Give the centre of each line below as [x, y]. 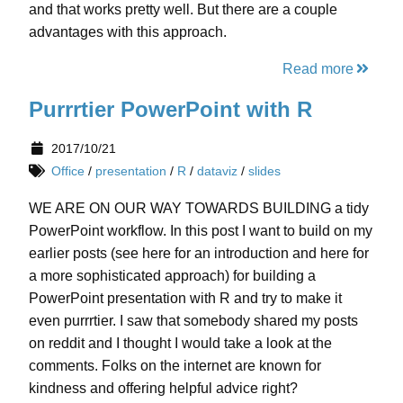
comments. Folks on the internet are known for [175, 366]
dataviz [217, 171]
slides [264, 171]
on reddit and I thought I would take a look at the [180, 344]
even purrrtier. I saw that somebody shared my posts [193, 321]
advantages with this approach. [128, 31]
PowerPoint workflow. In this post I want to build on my [201, 231]
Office [67, 171]
